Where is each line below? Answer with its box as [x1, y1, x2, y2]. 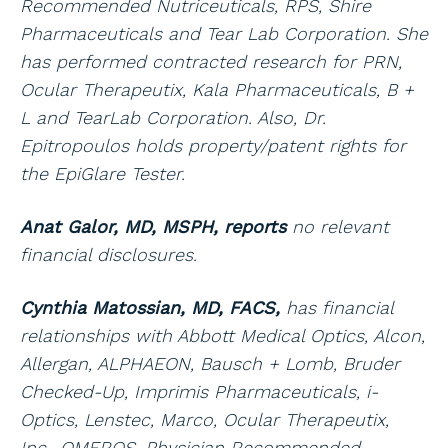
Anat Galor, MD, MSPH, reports [20, 215, 286, 237]
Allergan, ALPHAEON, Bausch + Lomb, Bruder [20, 352, 400, 374]
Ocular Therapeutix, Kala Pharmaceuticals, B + [20, 78, 414, 100]
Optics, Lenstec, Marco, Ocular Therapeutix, [20, 408, 389, 430]
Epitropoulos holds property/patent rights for [20, 134, 406, 156]
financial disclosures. [20, 243, 197, 265]
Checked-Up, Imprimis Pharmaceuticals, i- [20, 380, 378, 402]
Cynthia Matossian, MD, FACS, [20, 296, 280, 318]
